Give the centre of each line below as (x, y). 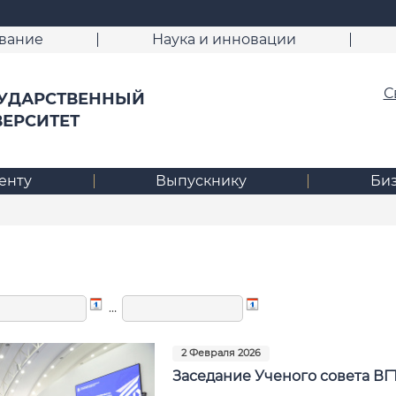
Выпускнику (201, 180)
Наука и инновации (224, 39)
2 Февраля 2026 (221, 353)
